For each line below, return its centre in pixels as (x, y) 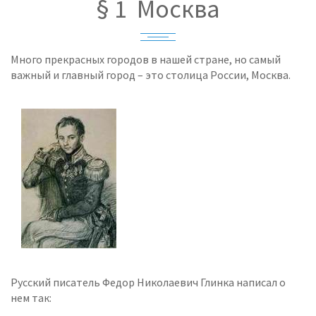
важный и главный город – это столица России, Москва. (151, 75)
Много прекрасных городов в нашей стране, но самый (146, 59)
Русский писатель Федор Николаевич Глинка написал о (148, 282)
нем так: (31, 298)
